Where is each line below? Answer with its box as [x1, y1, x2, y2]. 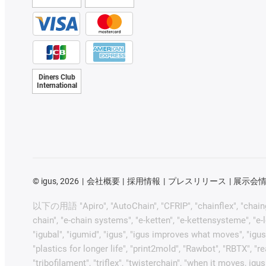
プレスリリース [167, 176, 226, 186]
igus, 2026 [39, 176, 79, 186]
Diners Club [38, 73, 75, 82]
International [36, 81, 77, 90]
